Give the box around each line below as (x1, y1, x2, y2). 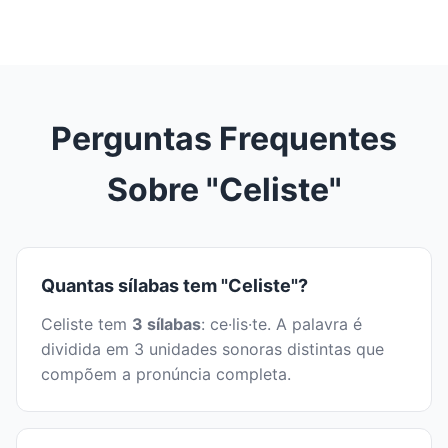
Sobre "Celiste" (106, 170, 342, 210)
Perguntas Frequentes (51, 119, 397, 159)
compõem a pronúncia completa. (41, 364, 291, 385)
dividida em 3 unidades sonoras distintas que (41, 339, 384, 360)
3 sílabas (132, 314, 201, 335)
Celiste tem (41, 314, 132, 335)
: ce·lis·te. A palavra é (201, 314, 362, 335)
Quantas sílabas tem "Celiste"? (41, 275, 308, 297)
